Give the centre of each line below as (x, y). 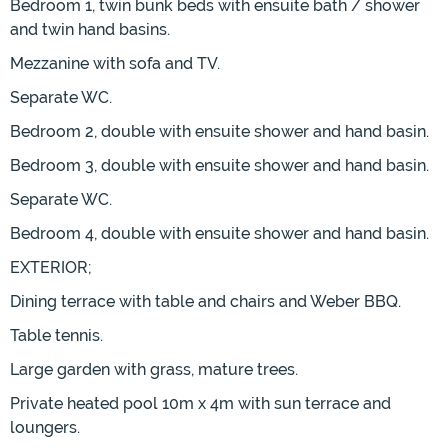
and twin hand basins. (90, 30)
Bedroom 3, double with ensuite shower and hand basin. (219, 166)
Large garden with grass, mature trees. (154, 370)
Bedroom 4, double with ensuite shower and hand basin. (219, 234)
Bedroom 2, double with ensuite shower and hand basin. (219, 132)
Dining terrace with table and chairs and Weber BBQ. (205, 302)
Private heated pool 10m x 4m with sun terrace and (200, 404)
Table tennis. (56, 336)
